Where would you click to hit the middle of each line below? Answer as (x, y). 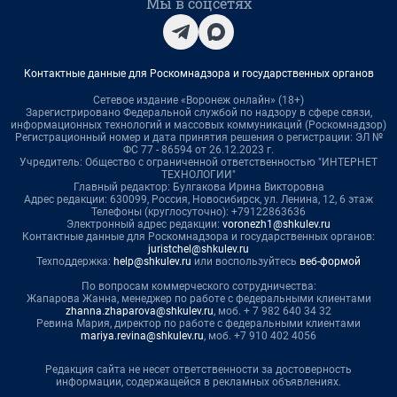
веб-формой (330, 262)
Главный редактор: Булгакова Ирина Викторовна (198, 187)
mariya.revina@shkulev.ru (142, 336)
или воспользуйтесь (245, 262)
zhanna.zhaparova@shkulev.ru (140, 311)
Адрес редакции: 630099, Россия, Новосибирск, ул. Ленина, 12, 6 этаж (198, 200)
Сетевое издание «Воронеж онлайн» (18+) (198, 101)
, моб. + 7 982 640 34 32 (272, 311)
